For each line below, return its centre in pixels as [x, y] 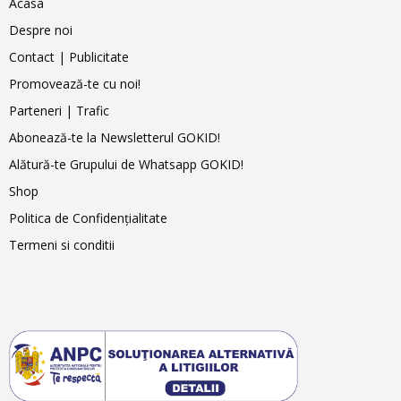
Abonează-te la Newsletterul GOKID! [115, 137]
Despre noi [41, 30]
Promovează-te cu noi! [75, 84]
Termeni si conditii [62, 245]
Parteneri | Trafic [59, 111]
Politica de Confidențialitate [88, 218]
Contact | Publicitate [69, 57]
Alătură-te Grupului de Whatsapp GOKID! [126, 164]
